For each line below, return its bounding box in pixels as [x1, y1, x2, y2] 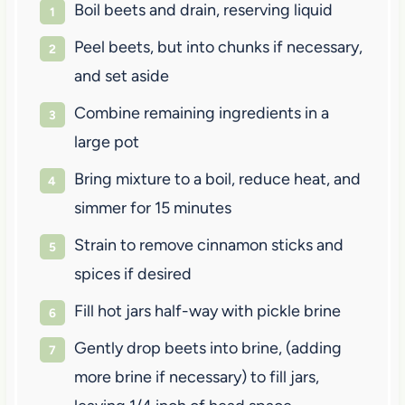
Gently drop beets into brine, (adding [73, 338, 342, 358]
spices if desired [73, 264, 192, 284]
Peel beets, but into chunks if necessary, [73, 37, 363, 57]
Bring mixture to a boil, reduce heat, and [73, 169, 361, 189]
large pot [73, 132, 139, 152]
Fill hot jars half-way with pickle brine [73, 301, 341, 321]
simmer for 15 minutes [73, 198, 231, 218]
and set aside [73, 66, 169, 86]
